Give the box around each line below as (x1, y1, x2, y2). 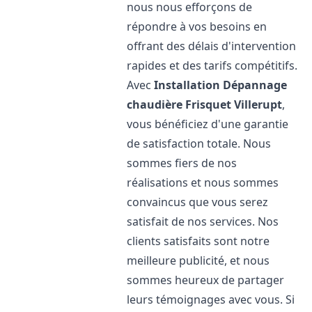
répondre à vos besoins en (127, 19, 267, 34)
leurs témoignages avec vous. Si (127, 292, 295, 307)
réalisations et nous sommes (127, 175, 279, 190)
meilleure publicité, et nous (127, 253, 270, 268)
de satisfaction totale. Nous (127, 136, 272, 151)
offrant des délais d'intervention (127, 38, 297, 54)
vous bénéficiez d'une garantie (127, 116, 289, 132)
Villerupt (234, 97, 283, 112)
